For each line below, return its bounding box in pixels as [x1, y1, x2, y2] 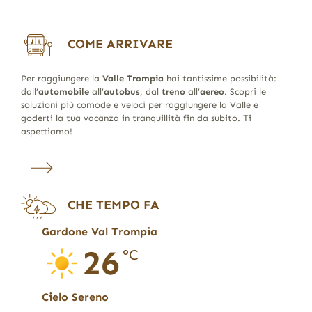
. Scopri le [224, 86, 266, 97]
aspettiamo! [20, 125, 72, 136]
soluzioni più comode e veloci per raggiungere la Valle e [20, 99, 258, 110]
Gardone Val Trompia [42, 224, 158, 238]
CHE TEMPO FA [68, 196, 160, 212]
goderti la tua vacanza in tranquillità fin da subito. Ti [20, 112, 251, 123]
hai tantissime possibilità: [163, 72, 276, 84]
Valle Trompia [102, 72, 164, 84]
